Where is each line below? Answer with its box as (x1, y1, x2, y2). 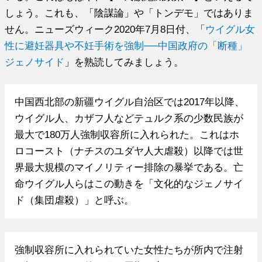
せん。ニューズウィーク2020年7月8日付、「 (5, 23, 206, 35)
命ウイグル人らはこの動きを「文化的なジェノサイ (14, 178, 243, 189)
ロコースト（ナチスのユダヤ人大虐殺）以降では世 (14, 146, 243, 157)
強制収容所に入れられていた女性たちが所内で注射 (14, 244, 243, 256)
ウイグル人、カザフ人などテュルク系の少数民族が (14, 113, 243, 124)
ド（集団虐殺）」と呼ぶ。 (14, 195, 134, 206)
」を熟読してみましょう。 (64, 56, 184, 67)
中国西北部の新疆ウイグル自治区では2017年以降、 (14, 96, 244, 108)
